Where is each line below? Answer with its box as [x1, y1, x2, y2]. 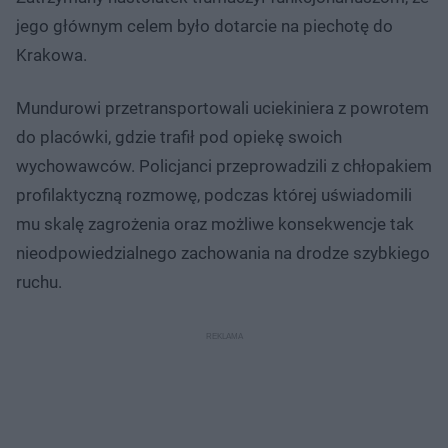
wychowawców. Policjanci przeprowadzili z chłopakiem [16, 155, 432, 176]
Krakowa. [16, 44, 87, 65]
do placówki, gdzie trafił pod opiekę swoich [16, 126, 342, 147]
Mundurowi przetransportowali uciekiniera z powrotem [16, 97, 429, 118]
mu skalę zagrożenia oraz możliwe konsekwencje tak [16, 213, 414, 234]
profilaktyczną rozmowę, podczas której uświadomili [16, 184, 412, 205]
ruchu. [16, 271, 62, 292]
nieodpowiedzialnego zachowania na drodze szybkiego [16, 242, 430, 263]
